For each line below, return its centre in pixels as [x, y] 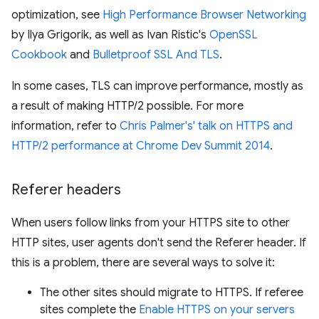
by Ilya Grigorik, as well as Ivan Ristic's [110, 35]
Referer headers [66, 189]
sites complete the [89, 309]
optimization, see [57, 15]
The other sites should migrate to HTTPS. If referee [172, 292]
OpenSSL [234, 35]
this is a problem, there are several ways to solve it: [143, 262]
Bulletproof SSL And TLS [156, 54]
